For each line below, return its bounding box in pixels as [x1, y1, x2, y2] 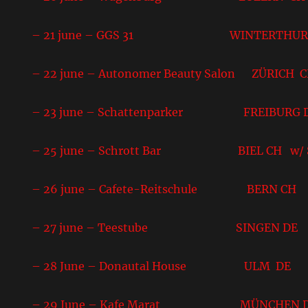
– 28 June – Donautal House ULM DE [32, 258, 291, 273]
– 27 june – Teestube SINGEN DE [32, 220, 298, 234]
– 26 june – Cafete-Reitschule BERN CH [32, 181, 297, 196]
